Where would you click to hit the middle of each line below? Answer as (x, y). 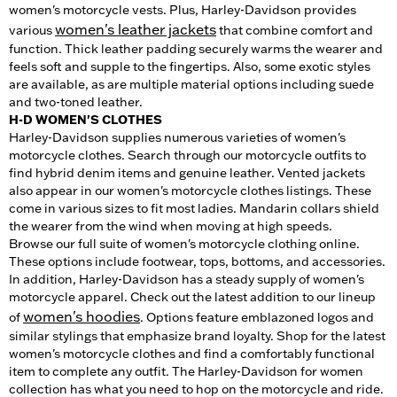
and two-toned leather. (76, 101)
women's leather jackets (136, 29)
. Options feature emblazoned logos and (257, 317)
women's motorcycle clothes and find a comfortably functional (192, 353)
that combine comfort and (295, 30)
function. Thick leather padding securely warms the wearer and (196, 48)
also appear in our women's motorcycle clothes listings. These (190, 190)
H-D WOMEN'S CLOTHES (86, 119)
